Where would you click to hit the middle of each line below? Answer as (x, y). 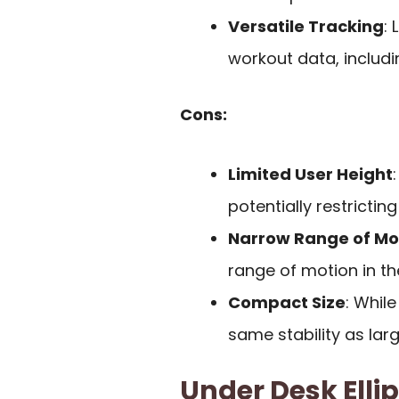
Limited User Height (310, 174)
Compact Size (287, 302)
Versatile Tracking (306, 27)
